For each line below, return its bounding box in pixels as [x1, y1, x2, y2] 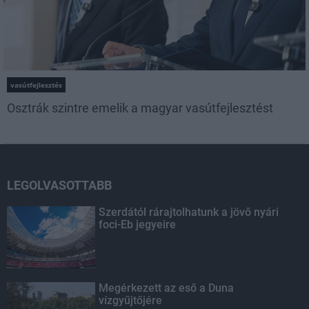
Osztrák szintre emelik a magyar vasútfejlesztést [7, 100, 273, 115]
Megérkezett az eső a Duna [99, 281, 235, 295]
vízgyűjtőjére [99, 293, 163, 307]
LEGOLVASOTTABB [7, 177, 112, 192]
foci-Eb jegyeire [99, 217, 177, 231]
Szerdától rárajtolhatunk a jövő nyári [99, 205, 279, 219]
